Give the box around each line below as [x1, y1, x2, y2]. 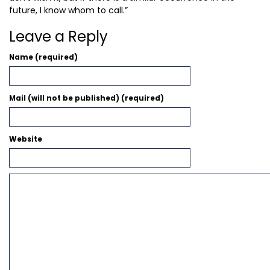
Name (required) [9, 52, 78, 63]
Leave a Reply [9, 27, 108, 47]
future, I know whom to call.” [9, 4, 128, 17]
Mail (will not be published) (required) [9, 93, 164, 104]
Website [9, 134, 42, 145]
